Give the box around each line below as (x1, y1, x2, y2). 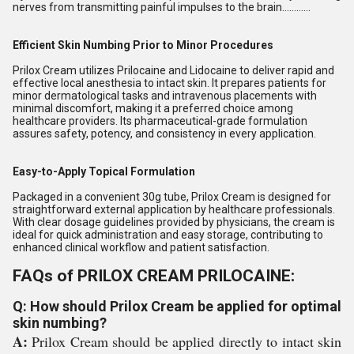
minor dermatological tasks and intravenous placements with (13, 88, 317, 102)
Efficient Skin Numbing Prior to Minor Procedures (13, 38, 273, 51)
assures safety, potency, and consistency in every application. (13, 126, 316, 140)
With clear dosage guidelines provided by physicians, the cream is (13, 215, 335, 228)
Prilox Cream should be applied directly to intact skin (28, 331, 341, 351)
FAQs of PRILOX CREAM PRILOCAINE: (13, 265, 295, 285)
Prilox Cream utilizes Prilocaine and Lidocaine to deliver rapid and (13, 63, 334, 77)
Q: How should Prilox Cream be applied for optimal (13, 297, 341, 314)
